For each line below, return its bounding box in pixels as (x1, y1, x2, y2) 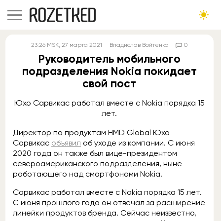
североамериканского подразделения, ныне (13, 159, 182, 168)
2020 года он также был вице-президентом (13, 148, 177, 158)
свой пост (82, 76, 137, 90)
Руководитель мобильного (38, 52, 181, 66)
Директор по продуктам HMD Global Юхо (13, 128, 170, 137)
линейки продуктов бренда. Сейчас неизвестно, (13, 208, 196, 218)
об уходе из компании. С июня (81, 138, 195, 147)
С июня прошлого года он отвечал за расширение (13, 198, 205, 207)
